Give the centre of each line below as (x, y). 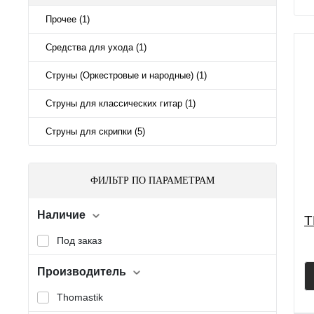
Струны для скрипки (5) (95, 132)
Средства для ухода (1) (96, 48)
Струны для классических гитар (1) (121, 104)
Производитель (82, 271)
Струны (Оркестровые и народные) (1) (126, 76)
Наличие (61, 214)
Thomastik (80, 297)
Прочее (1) (68, 20)
